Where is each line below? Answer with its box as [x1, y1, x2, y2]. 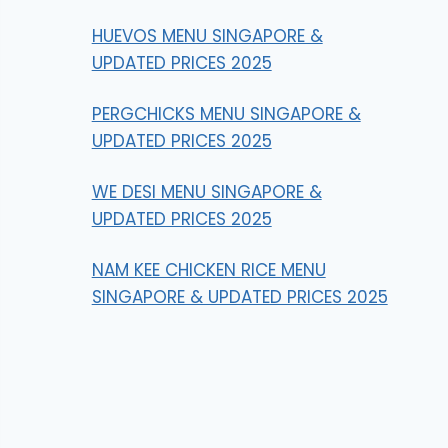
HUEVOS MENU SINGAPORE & [91, 23, 323, 48]
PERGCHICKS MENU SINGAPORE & [91, 101, 361, 126]
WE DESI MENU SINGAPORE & [91, 179, 322, 204]
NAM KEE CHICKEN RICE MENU [91, 257, 326, 282]
